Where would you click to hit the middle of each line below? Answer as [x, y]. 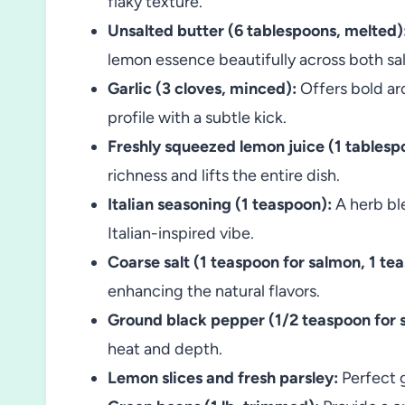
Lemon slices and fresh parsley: [223, 378]
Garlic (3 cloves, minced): [202, 89]
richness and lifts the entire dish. [224, 176]
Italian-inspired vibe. [181, 234]
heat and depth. [165, 349]
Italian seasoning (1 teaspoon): [220, 205]
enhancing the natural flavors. [214, 292]
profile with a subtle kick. [197, 118]
